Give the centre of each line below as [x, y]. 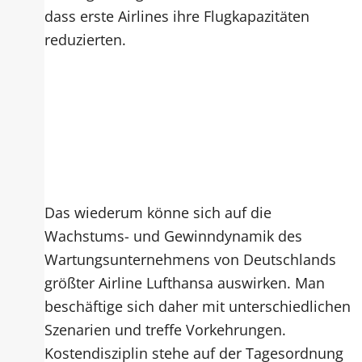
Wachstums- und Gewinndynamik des [174, 236]
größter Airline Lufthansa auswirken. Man [185, 283]
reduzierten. [88, 39]
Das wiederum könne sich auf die [158, 213]
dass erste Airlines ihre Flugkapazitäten [177, 15]
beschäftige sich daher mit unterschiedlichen [198, 306]
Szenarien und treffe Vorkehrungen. [166, 330]
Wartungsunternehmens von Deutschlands [191, 259]
